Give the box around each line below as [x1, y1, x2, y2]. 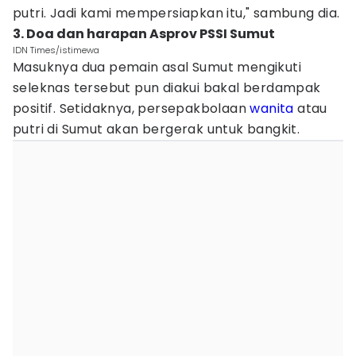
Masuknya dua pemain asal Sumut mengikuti [13, 58, 301, 76]
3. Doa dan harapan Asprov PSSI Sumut [13, 25, 275, 43]
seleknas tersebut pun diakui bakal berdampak [13, 79, 321, 97]
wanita [250, 99, 294, 118]
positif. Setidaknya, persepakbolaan [13, 99, 250, 118]
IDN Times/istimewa [13, 44, 99, 56]
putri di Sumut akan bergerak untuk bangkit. [13, 120, 300, 138]
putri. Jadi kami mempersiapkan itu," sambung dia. [13, 4, 340, 22]
